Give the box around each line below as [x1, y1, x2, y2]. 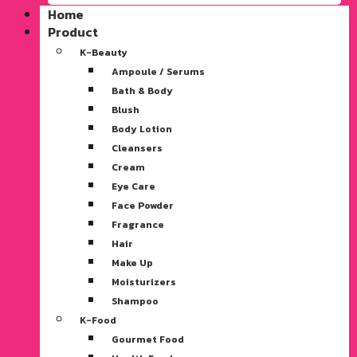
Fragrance [112, 217, 164, 232]
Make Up [112, 255, 153, 270]
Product [48, 22, 98, 41]
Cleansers [112, 140, 163, 155]
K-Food [80, 312, 116, 328]
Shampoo [112, 293, 159, 308]
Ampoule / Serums [112, 64, 205, 79]
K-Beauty [80, 45, 127, 60]
